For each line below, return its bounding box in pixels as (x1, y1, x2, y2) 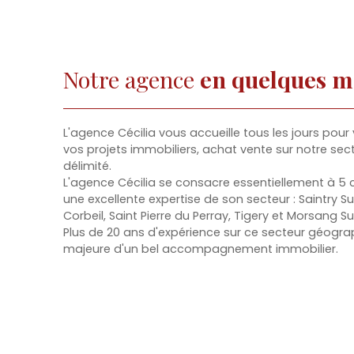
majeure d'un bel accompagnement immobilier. (63, 240, 338, 257)
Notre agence (63, 63, 200, 94)
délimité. (63, 157, 111, 174)
